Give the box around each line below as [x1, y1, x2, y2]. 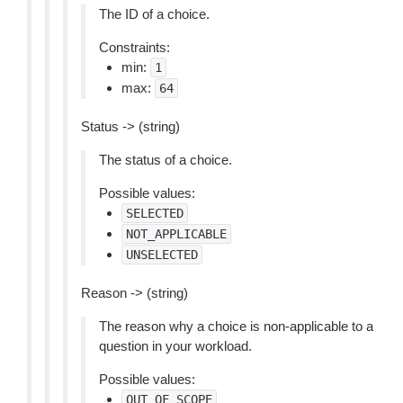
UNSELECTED [126, 247, 198, 262]
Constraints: [99, 40, 170, 55]
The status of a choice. [99, 152, 232, 167]
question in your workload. [99, 338, 252, 354]
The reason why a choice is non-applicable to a [99, 318, 373, 334]
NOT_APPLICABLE [126, 227, 227, 241]
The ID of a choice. [99, 6, 210, 22]
